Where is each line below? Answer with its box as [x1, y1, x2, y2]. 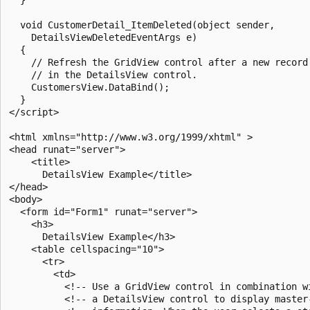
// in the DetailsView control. [9, 69, 197, 80]
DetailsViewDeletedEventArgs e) [9, 31, 197, 43]
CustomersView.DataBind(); [9, 81, 170, 93]
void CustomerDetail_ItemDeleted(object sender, [9, 19, 280, 30]
